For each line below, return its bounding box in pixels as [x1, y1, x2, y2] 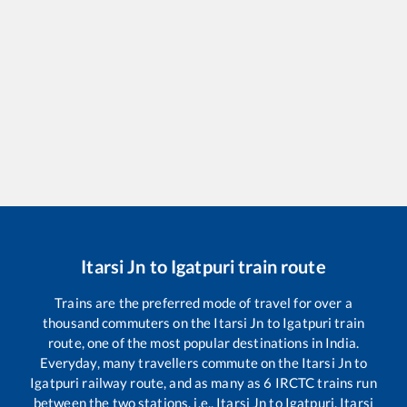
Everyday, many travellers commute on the [39, 354, 302, 372]
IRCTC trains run [272, 374, 377, 392]
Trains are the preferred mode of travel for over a [55, 294, 352, 312]
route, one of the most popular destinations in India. [48, 334, 359, 352]
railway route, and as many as [79, 374, 264, 392]
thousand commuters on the [43, 314, 214, 332]
